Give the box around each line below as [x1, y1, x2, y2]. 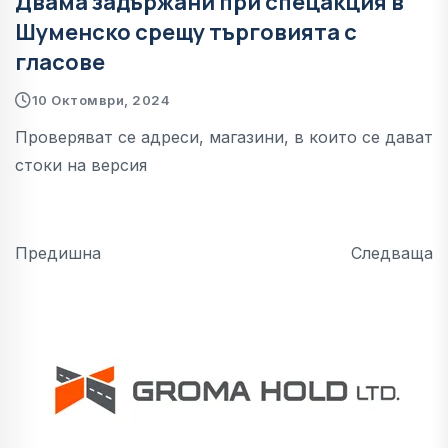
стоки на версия [15, 154, 147, 175]
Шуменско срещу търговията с [15, 16, 357, 47]
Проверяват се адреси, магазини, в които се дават [15, 126, 433, 147]
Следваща [351, 242, 433, 263]
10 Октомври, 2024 [31, 91, 171, 108]
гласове [15, 46, 105, 77]
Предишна [15, 242, 101, 263]
